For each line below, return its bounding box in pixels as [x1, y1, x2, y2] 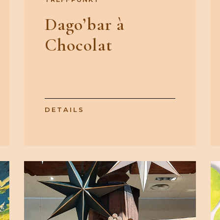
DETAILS [45, 106, 84, 114]
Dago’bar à [45, 14, 125, 35]
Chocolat [45, 34, 112, 56]
